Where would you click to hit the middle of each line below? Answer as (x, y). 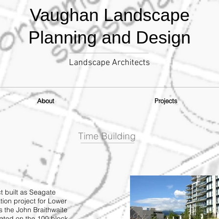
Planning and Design (109, 37)
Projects (166, 101)
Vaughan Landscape (109, 15)
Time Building (107, 136)
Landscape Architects (109, 63)
